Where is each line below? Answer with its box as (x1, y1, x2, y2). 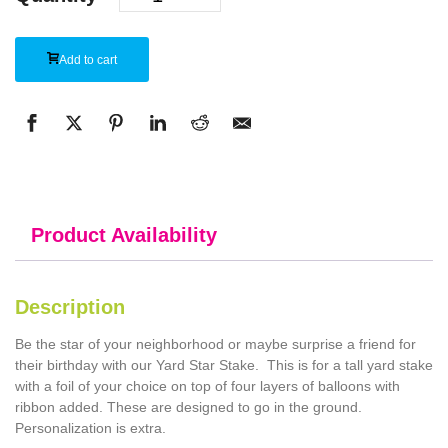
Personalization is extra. (15, 419, 166, 436)
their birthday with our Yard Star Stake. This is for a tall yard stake (15, 356, 433, 373)
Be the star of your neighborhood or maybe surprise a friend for (15, 335, 416, 352)
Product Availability (31, 224, 217, 247)
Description (15, 295, 125, 318)
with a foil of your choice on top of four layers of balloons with (15, 377, 400, 394)
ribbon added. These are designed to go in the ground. (15, 398, 362, 415)
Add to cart (59, 53, 117, 68)
